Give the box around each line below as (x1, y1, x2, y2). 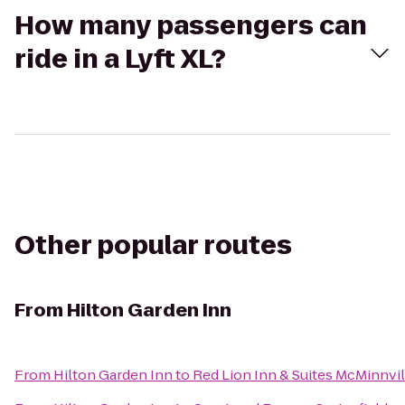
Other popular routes (14, 228, 292, 263)
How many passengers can (14, 8, 367, 43)
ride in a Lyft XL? (14, 42, 226, 77)
